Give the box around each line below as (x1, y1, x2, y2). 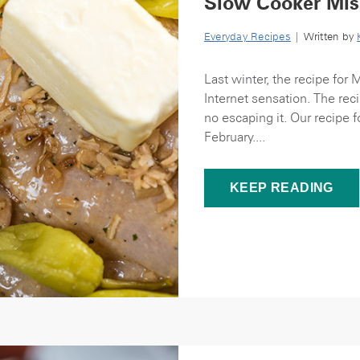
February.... (204, 129, 265, 145)
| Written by (290, 31, 358, 43)
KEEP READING (230, 181, 333, 194)
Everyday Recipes (204, 31, 291, 43)
